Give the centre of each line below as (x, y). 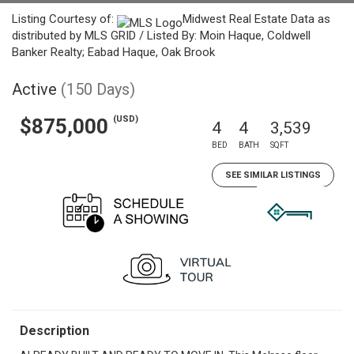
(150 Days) (98, 89)
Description (55, 331)
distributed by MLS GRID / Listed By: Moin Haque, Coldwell (161, 36)
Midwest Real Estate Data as (256, 19)
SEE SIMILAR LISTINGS (273, 175)
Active (34, 89)
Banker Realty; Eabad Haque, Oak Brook (113, 52)
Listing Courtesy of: (64, 19)
